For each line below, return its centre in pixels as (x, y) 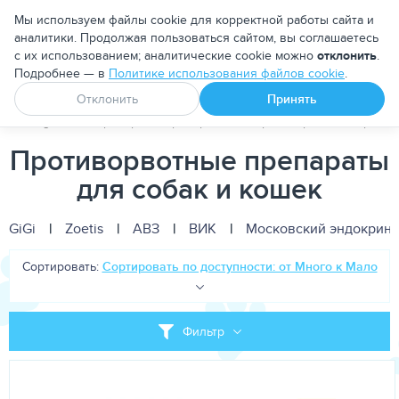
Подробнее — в (61, 73)
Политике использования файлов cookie (227, 73)
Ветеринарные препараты (151, 121)
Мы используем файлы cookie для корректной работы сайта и (194, 20)
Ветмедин (194, 86)
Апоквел (83, 86)
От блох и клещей (326, 86)
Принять (292, 99)
